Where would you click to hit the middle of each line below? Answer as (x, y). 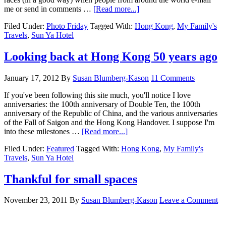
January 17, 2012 (32, 78)
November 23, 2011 (36, 200)
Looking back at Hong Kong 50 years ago (111, 56)
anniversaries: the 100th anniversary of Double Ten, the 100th (102, 104)
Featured (60, 148)
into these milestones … (43, 131)
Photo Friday (67, 26)
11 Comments (173, 78)
